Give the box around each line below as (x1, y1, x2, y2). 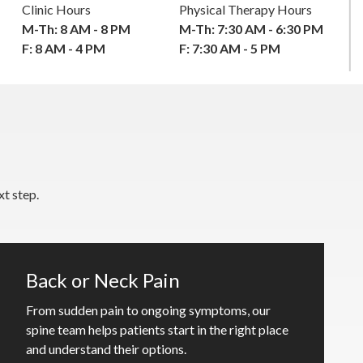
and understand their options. (26, 340, 186, 357)
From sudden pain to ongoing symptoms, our (26, 301, 271, 318)
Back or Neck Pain (26, 267, 180, 292)
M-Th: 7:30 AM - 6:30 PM (179, 20, 324, 36)
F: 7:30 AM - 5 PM (179, 40, 284, 56)
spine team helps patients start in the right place (26, 321, 288, 337)
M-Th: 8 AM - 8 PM (21, 20, 130, 36)
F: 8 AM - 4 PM (21, 40, 105, 56)
